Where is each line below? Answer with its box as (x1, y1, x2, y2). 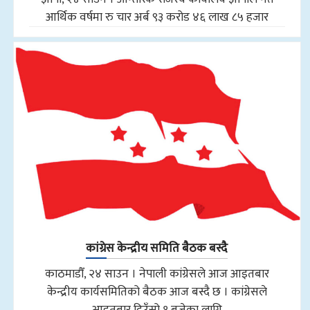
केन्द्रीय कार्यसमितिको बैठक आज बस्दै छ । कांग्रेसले (47, 282, 267, 302)
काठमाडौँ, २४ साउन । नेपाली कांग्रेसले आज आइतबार (45, 264, 269, 284)
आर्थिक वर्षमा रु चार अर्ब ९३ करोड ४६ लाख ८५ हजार (46, 7, 268, 28)
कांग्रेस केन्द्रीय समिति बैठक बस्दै (85, 238, 228, 259)
